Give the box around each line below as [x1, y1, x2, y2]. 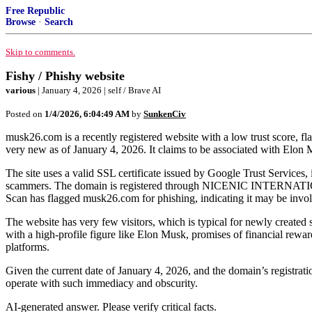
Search [45, 17, 73, 27]
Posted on [6, 109, 45, 119]
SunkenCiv [143, 109, 186, 119]
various [6, 85, 36, 95]
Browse [6, 17, 36, 27]
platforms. [6, 241, 49, 253]
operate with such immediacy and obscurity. [6, 277, 198, 289]
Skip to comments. [6, 47, 75, 57]
